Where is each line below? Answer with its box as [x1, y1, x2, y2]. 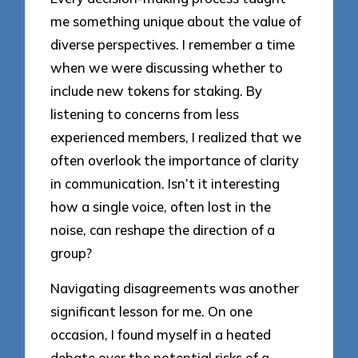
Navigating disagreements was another [50, 280, 300, 297]
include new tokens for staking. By [50, 82, 263, 99]
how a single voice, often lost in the [50, 197, 272, 215]
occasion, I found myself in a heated [50, 326, 272, 344]
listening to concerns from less [50, 105, 240, 122]
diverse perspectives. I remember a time [50, 35, 296, 53]
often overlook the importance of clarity [50, 151, 300, 169]
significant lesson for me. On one [50, 303, 253, 320]
